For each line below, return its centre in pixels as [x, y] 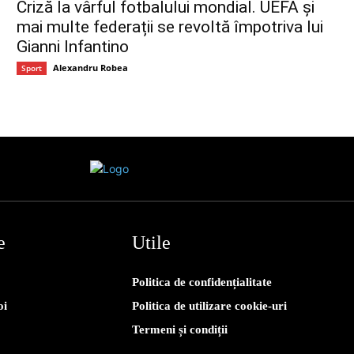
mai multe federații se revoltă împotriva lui [170, 27]
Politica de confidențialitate [202, 282]
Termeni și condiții [180, 330]
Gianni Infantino [73, 47]
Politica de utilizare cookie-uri [210, 306]
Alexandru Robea [91, 68]
